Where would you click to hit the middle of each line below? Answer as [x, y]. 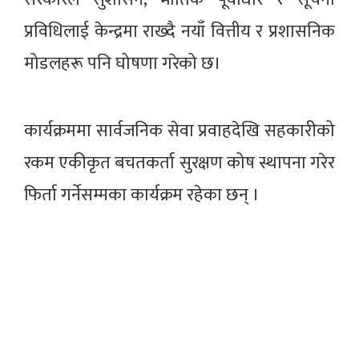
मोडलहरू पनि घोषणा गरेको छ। [123, 63]
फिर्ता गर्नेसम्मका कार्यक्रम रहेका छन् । [142, 195]
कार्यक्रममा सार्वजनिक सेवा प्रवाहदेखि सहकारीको [179, 131]
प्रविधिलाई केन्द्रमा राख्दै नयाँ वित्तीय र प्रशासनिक [179, 31]
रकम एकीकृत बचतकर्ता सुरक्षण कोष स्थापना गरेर [179, 163]
